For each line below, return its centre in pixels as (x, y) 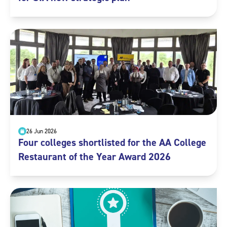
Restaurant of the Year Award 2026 (94, 157)
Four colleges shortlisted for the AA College (112, 143)
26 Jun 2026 (42, 131)
